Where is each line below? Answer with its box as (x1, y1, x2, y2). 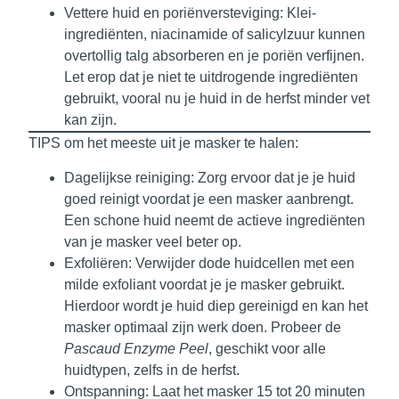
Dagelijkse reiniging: (64, 169, 194, 185)
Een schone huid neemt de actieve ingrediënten (64, 212, 365, 228)
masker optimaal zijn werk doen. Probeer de (64, 319, 341, 335)
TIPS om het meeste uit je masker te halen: (28, 135, 298, 151)
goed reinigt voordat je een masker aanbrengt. (64, 191, 354, 207)
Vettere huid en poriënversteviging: (64, 5, 283, 21)
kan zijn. (64, 112, 117, 128)
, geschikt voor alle (208, 340, 326, 356)
